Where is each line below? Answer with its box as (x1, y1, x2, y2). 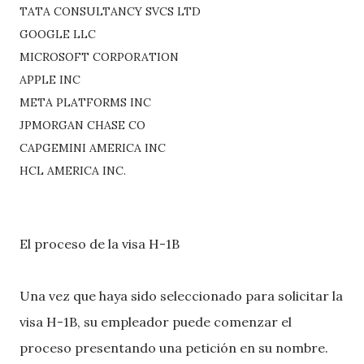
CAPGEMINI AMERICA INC (19, 141, 169, 155)
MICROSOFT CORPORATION (19, 50, 182, 64)
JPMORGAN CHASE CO (19, 118, 149, 132)
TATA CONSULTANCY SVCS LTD (19, 4, 204, 19)
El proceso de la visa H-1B (19, 236, 180, 252)
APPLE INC (19, 72, 84, 87)
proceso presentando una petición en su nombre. (19, 340, 328, 356)
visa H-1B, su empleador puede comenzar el (19, 314, 292, 330)
